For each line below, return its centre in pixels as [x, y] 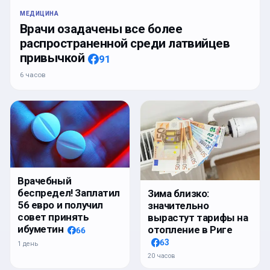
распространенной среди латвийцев [125, 44]
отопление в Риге [190, 230]
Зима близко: [178, 194]
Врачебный [45, 181]
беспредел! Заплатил [69, 193]
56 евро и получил [60, 205]
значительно [178, 206]
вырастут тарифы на [198, 218]
